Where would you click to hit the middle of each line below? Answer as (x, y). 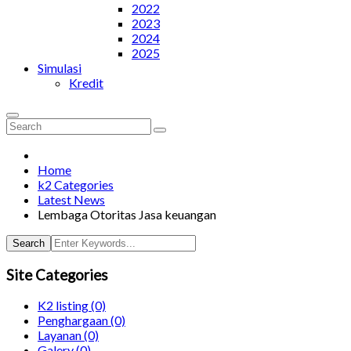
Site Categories (57, 275)
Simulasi (60, 68)
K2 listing (63, 306)
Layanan (60, 335)
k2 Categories (76, 185)
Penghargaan (73, 320)
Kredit (86, 83)
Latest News (71, 199)
